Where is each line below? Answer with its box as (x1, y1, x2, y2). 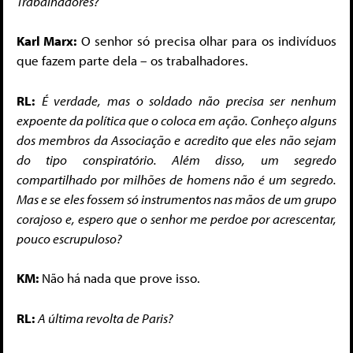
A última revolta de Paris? (38, 309, 173, 326)
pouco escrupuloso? (17, 229, 122, 247)
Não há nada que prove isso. (39, 269, 200, 287)
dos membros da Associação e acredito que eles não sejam (17, 131, 336, 148)
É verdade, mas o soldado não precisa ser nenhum (41, 91, 337, 109)
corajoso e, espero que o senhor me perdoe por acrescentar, (17, 210, 336, 227)
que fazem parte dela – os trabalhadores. (17, 52, 248, 69)
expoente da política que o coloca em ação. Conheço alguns (17, 111, 336, 128)
